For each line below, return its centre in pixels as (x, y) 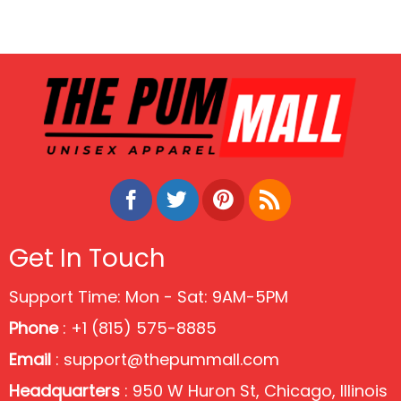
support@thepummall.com (171, 359)
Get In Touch (87, 258)
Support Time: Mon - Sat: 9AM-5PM (149, 296)
